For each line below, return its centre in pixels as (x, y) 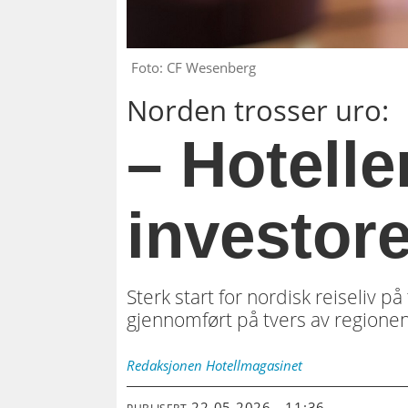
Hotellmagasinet (255, 366)
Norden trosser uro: (258, 110)
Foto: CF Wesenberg (193, 68)
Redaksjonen (165, 366)
